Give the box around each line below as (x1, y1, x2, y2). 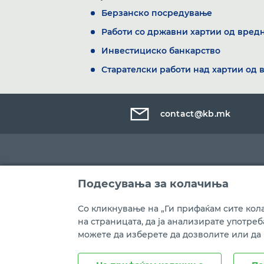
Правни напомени (81, 252, 149, 260)
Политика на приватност (166, 252, 258, 260)
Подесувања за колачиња (78, 177, 229, 190)
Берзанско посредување (101, 8, 212, 18)
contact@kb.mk (160, 108, 231, 119)
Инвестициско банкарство (101, 45, 220, 56)
